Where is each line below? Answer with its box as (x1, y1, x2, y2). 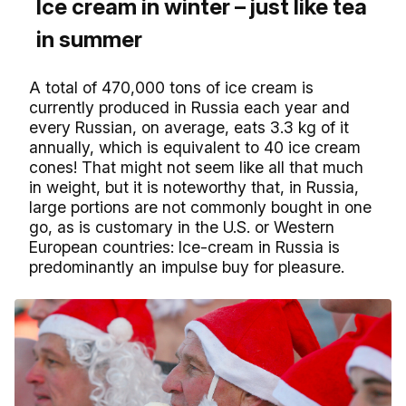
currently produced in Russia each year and (29, 98, 350, 118)
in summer (36, 26, 142, 53)
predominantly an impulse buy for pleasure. (29, 257, 344, 277)
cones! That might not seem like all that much (29, 158, 363, 178)
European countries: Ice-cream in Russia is (29, 237, 340, 257)
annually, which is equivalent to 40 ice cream (29, 138, 361, 158)
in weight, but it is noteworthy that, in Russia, (29, 178, 359, 198)
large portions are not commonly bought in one (29, 198, 372, 217)
